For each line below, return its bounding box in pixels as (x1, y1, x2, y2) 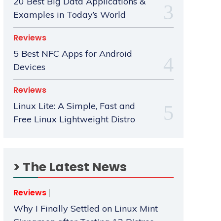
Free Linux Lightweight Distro (13, 113, 135, 125)
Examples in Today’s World (13, 9, 126, 21)
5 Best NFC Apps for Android (13, 48, 132, 60)
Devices (13, 61, 45, 73)
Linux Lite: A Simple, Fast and (13, 100, 135, 112)
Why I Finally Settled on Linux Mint (13, 203, 158, 215)
